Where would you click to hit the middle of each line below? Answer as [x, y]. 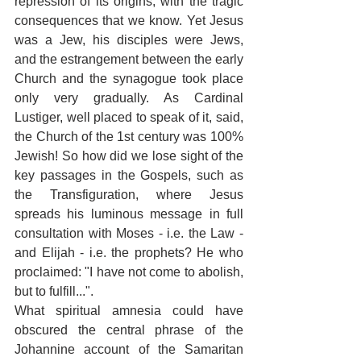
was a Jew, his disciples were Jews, [129, 40]
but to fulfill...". [56, 291]
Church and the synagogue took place [129, 79]
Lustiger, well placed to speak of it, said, [129, 117]
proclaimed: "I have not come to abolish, [129, 272]
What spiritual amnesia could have [129, 311]
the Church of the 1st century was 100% [129, 137]
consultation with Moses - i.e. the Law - [129, 233]
